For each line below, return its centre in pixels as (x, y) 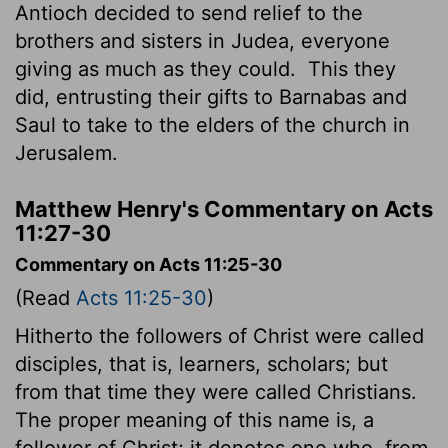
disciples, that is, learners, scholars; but (201, 363)
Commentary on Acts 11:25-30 (148, 264)
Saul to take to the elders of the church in (212, 124)
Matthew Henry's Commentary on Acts (224, 208)
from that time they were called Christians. (216, 391)
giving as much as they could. (158, 68)
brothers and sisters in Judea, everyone (202, 40)
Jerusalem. (66, 152)
